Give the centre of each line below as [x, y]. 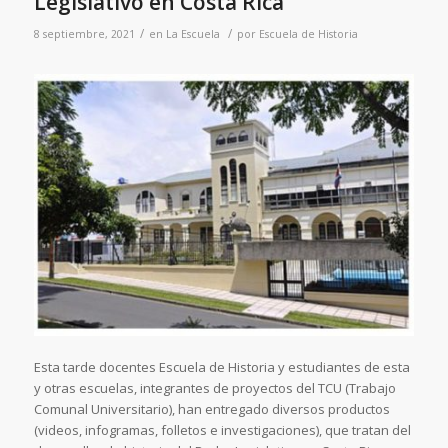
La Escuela [192, 34]
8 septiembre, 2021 [84, 34]
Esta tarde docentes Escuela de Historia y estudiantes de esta [221, 366]
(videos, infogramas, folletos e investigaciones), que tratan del [222, 429]
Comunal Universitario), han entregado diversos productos [211, 408]
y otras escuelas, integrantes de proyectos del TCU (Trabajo [214, 387]
